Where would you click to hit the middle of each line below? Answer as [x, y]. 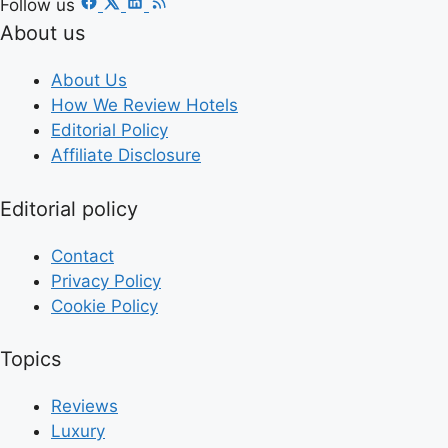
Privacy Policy [106, 280]
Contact [82, 255]
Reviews [84, 406]
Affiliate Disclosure [126, 155]
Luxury [78, 431]
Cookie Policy [104, 305]
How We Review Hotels [144, 105]
